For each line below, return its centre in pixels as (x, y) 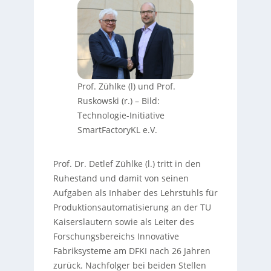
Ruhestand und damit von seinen (121, 178)
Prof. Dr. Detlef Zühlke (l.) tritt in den (127, 164)
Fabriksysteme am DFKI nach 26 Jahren (132, 251)
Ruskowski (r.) (106, 101)
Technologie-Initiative (121, 116)
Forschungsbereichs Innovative (116, 237)
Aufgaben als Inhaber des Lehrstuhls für (135, 193)
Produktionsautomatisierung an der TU (132, 207)
